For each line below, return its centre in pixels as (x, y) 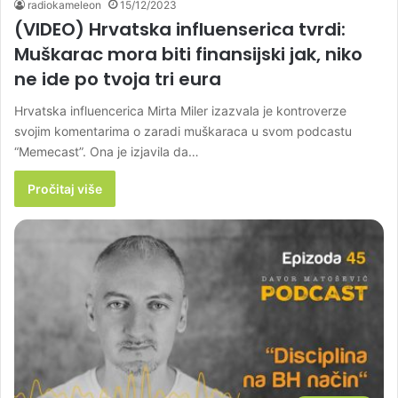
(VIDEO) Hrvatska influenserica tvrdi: (180, 30)
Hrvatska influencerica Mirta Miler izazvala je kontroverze (180, 111)
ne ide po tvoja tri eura (118, 80)
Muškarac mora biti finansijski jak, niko (188, 55)
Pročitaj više (65, 189)
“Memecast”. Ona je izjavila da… (107, 152)
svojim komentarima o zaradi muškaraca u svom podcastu (183, 131)
